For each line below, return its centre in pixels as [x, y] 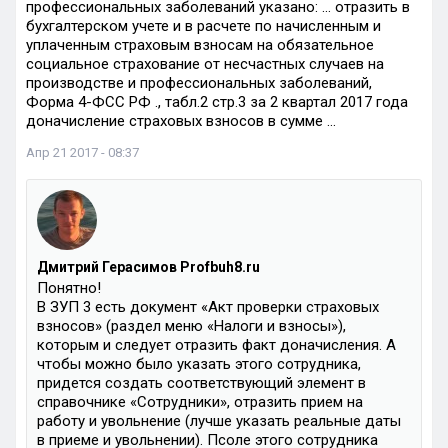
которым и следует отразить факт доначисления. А [216, 345]
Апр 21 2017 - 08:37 [82, 152]
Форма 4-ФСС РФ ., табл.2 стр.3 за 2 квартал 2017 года [217, 102]
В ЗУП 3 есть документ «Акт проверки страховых [208, 307]
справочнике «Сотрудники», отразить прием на [200, 402]
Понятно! [69, 288]
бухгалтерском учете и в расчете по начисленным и [203, 26]
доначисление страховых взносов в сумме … [181, 121]
